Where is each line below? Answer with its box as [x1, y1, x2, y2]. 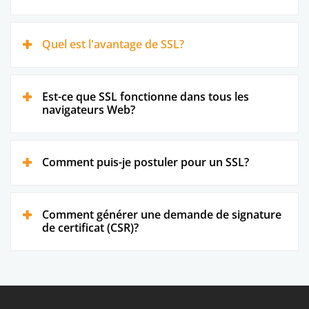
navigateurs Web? [42, 101, 135, 117]
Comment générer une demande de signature [42, 206, 281, 222]
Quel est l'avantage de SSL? [42, 36, 184, 52]
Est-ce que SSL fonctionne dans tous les [42, 88, 249, 104]
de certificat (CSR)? [42, 219, 139, 235]
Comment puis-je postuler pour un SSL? [42, 154, 249, 170]
